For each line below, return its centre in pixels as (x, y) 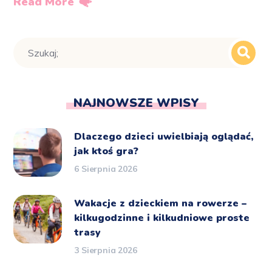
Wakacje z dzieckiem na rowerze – (161, 204)
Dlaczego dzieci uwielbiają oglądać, (164, 137)
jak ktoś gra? (107, 151)
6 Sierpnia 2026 (106, 169)
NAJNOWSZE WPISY (136, 103)
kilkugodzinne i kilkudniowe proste (162, 218)
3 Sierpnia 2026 (106, 250)
